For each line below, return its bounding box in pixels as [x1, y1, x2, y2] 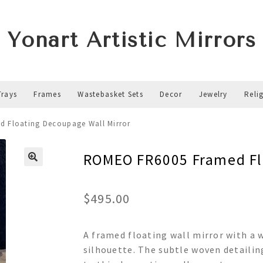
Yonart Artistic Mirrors [6, 28, 257, 52]
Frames [33, 89, 62, 99]
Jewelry [198, 89, 228, 99]
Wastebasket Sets [77, 89, 143, 99]
